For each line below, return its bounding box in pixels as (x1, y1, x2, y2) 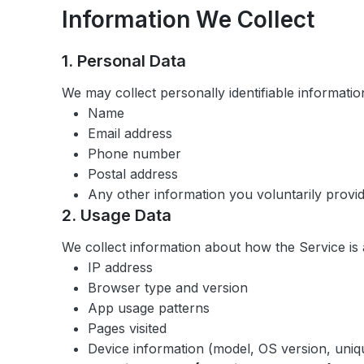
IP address (88, 259, 153, 275)
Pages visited (88, 320, 167, 336)
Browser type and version (88, 279, 248, 296)
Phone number (88, 145, 181, 162)
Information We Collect (62, 6, 314, 33)
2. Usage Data (62, 206, 171, 225)
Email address (88, 125, 172, 141)
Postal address (88, 166, 178, 182)
